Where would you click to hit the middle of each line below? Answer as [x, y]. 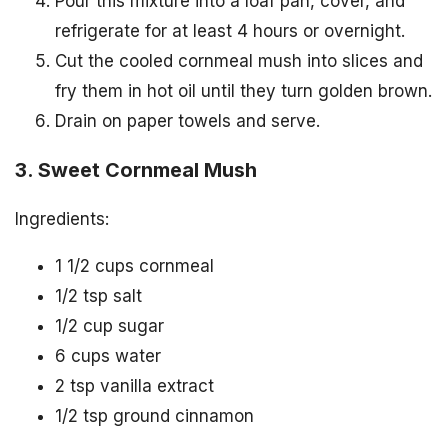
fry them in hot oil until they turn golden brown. [243, 90]
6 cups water [108, 356]
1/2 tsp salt [98, 296]
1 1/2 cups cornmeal [134, 266]
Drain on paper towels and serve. [187, 120]
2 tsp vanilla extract [134, 386]
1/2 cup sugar [109, 326]
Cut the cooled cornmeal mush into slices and [239, 60]
